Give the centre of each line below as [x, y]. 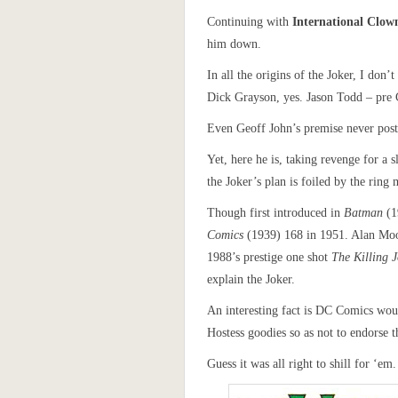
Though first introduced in [275, 213]
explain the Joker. [251, 279]
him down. [234, 44]
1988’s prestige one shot [269, 257]
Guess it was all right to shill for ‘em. [302, 364]
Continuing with [250, 22]
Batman [363, 213]
